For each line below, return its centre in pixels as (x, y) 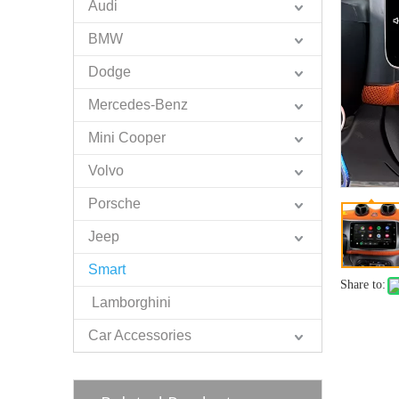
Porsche (114, 204)
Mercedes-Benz (138, 105)
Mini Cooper (127, 138)
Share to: (363, 285)
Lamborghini (130, 302)
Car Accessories (140, 335)
